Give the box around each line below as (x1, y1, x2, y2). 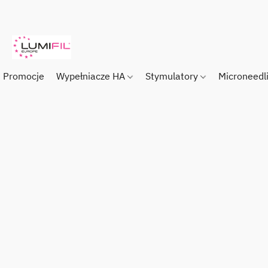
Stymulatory (145, 70, 201, 82)
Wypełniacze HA (56, 70, 127, 82)
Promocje (3, 70, 44, 82)
